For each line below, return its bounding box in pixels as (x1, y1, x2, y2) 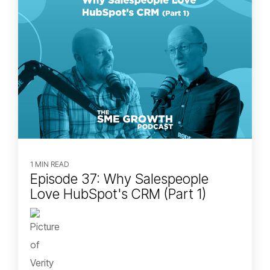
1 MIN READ (30, 160, 69, 169)
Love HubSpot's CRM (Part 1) (30, 186, 206, 203)
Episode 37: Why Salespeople (30, 171, 209, 188)
